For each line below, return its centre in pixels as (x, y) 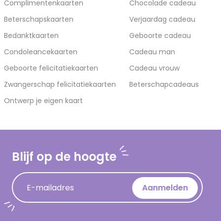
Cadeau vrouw (154, 68)
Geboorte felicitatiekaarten (51, 68)
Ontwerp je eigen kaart (43, 101)
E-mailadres (50, 187)
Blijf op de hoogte (64, 157)
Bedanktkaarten (31, 36)
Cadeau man (152, 52)
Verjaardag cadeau (162, 19)
